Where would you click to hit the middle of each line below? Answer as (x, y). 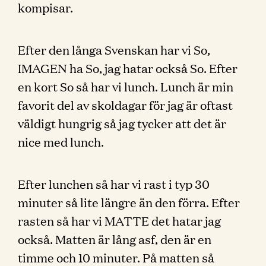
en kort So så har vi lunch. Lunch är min (126, 86)
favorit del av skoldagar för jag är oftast (125, 104)
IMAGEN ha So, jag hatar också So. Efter (128, 68)
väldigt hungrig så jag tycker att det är (122, 123)
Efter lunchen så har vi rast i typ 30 (114, 183)
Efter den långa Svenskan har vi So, (114, 49)
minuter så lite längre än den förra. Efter (129, 202)
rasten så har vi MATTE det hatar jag (119, 220)
